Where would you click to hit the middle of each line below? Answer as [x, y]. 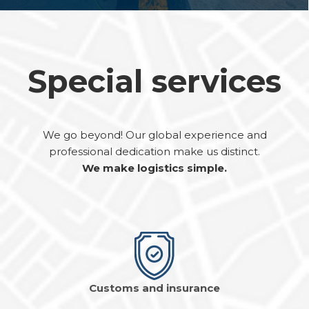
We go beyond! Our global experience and [154, 135]
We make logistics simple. [154, 168]
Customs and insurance [154, 288]
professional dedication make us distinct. [154, 152]
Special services [154, 81]
